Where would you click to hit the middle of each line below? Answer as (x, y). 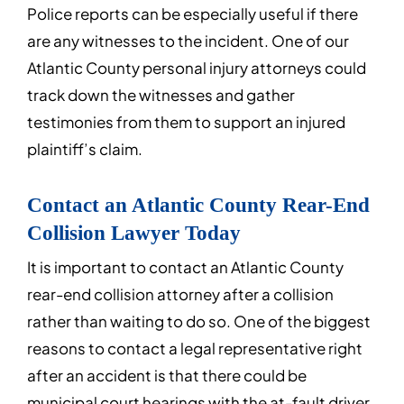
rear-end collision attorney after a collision (180, 293)
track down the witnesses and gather (161, 94)
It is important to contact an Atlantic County (185, 266)
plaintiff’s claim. (85, 148)
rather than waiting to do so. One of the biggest (199, 320)
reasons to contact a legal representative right (195, 347)
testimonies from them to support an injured (186, 121)
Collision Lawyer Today (134, 233)
